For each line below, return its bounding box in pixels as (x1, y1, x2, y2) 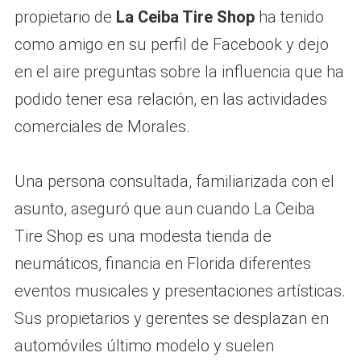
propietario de (14, 6, 116, 27)
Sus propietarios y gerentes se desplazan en (14, 308, 329, 328)
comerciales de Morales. (14, 116, 190, 136)
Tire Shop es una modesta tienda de (14, 226, 272, 246)
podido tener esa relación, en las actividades (14, 89, 327, 109)
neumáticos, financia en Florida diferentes (14, 253, 311, 273)
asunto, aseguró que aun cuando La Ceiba (14, 198, 315, 218)
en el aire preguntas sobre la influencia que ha (14, 61, 344, 81)
